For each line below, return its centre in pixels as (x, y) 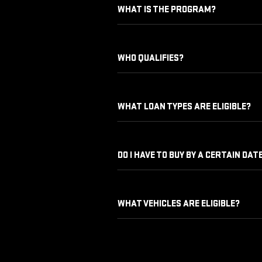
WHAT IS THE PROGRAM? (166, 10)
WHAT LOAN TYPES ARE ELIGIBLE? (184, 107)
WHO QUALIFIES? (150, 58)
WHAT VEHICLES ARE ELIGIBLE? (178, 204)
